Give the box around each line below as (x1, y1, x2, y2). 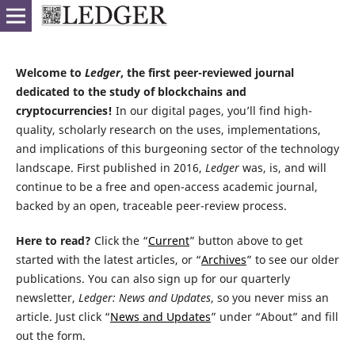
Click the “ (90, 232, 148, 248)
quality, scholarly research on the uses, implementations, (15, 121, 321, 137)
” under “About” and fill (210, 308, 338, 324)
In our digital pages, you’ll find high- (112, 102, 312, 118)
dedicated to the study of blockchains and (15, 83, 246, 99)
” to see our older (246, 251, 339, 267)
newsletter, (15, 289, 78, 305)
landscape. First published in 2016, (15, 159, 205, 175)
